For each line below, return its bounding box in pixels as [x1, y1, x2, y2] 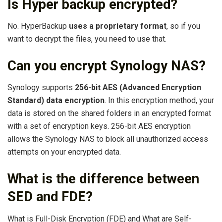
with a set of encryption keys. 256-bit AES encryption [7, 121, 191, 131]
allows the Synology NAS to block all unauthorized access [7, 134, 208, 144]
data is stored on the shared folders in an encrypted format [7, 109, 211, 118]
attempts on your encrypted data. [7, 147, 121, 157]
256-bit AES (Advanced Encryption [75, 83, 201, 93]
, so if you [166, 21, 200, 31]
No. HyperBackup [7, 21, 69, 31]
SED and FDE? [7, 189, 93, 205]
